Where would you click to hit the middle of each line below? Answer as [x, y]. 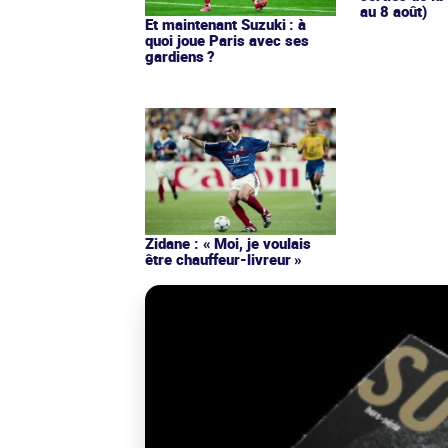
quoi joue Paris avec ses [227, 40]
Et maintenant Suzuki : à [225, 24]
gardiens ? [180, 56]
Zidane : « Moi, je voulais [228, 243]
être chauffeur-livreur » [223, 259]
